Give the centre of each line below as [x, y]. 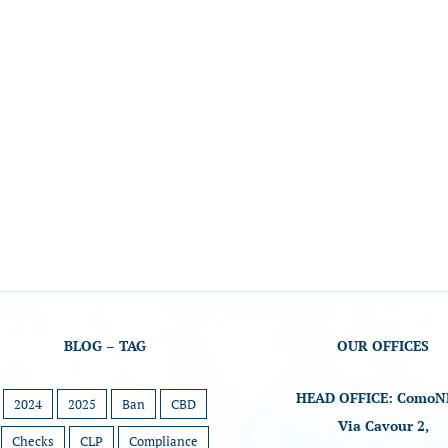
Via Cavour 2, [383, 425]
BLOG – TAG [104, 345]
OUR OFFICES [383, 345]
